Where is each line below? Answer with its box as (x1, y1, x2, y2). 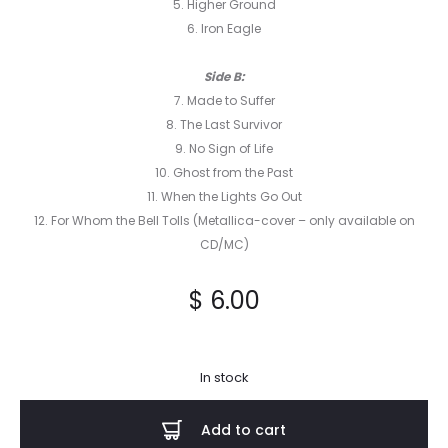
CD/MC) (199, 236, 249, 253)
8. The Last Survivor (166, 116, 282, 133)
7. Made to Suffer (173, 92, 275, 109)
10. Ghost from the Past (155, 164, 293, 181)
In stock (200, 368, 248, 387)
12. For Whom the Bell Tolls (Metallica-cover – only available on (33, 212, 415, 229)
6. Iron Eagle (187, 20, 261, 37)
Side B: (204, 68, 244, 85)
